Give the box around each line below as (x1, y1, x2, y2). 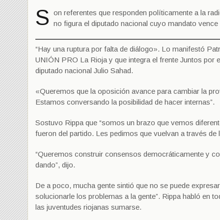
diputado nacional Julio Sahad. (35, 66, 133, 75)
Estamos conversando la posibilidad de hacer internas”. (35, 98, 215, 106)
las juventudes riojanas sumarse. (35, 203, 141, 211)
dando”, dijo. (35, 161, 75, 169)
